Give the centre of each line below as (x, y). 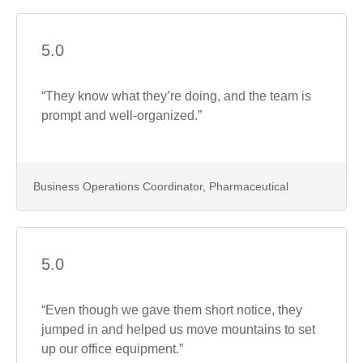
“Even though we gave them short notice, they (172, 310)
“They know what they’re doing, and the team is (176, 96)
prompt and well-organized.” (122, 115)
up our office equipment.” (112, 348)
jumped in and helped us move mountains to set (178, 329)
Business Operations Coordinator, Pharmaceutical (162, 186)
